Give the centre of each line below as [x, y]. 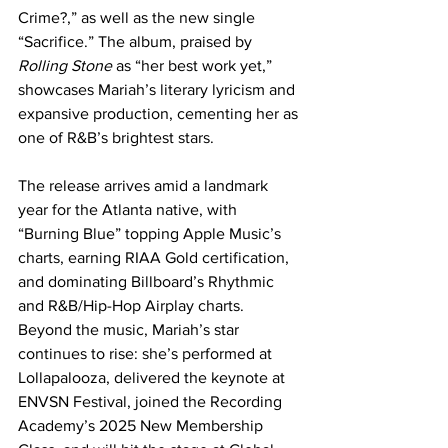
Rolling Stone [65, 65]
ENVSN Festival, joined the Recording [152, 401]
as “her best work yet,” [194, 65]
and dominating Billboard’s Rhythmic [148, 281]
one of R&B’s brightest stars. [116, 137]
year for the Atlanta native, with [129, 209]
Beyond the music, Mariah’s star [130, 329]
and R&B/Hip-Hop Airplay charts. [133, 305]
